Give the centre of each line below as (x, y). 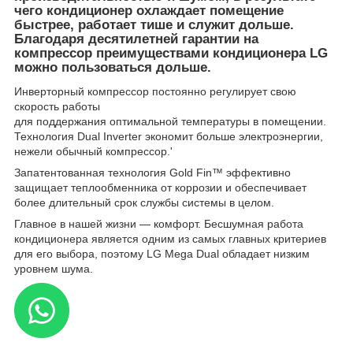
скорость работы (57, 106)
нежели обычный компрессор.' (93, 151)
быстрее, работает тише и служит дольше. (154, 24)
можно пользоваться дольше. (113, 67)
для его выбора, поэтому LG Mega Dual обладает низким (162, 253)
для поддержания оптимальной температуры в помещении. (170, 121)
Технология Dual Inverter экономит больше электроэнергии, (169, 136)
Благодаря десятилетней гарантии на (136, 39)
